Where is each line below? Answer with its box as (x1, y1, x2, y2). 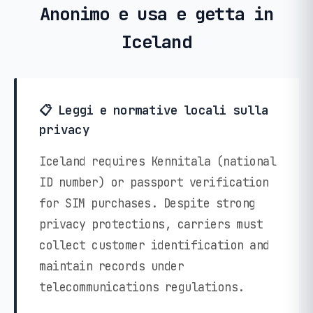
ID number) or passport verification (39, 174, 269, 190)
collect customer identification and (39, 237, 270, 253)
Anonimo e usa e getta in (39, 1, 274, 26)
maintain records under (39, 258, 184, 274)
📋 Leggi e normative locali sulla (39, 101, 269, 118)
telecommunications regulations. (39, 279, 245, 295)
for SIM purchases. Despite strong (39, 195, 256, 211)
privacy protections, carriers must (39, 216, 263, 232)
